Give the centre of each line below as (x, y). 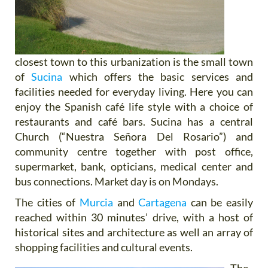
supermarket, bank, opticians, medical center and (134, 167)
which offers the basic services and (158, 77)
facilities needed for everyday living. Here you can (134, 92)
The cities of (47, 202)
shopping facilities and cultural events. (104, 247)
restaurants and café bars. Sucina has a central (134, 122)
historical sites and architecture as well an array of (134, 232)
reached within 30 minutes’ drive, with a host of (134, 217)
